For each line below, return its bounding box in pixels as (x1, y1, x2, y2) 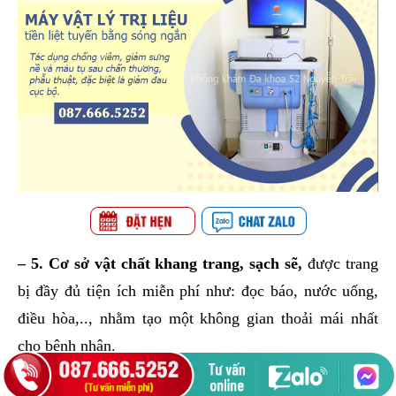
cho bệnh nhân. (17, 337, 116, 355)
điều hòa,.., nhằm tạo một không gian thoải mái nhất (17, 309, 379, 328)
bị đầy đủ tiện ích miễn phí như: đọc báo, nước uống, (17, 282, 379, 301)
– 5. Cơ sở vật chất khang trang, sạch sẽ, (17, 255, 303, 273)
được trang (302, 255, 379, 273)
